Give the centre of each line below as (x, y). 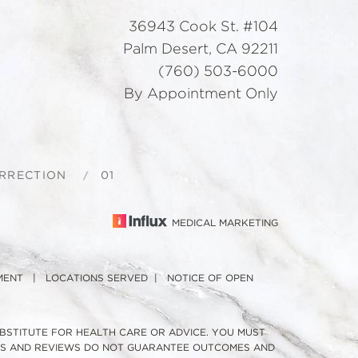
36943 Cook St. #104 (203, 27)
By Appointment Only (201, 94)
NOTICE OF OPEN (210, 278)
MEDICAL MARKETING (225, 223)
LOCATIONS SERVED (97, 278)
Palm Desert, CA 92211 (201, 49)
